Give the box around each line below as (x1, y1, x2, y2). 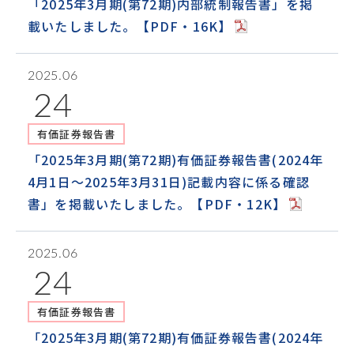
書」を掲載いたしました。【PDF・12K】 (28, 194, 287, 213)
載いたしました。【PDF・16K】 (28, 17, 232, 36)
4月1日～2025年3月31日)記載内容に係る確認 (28, 172, 310, 191)
